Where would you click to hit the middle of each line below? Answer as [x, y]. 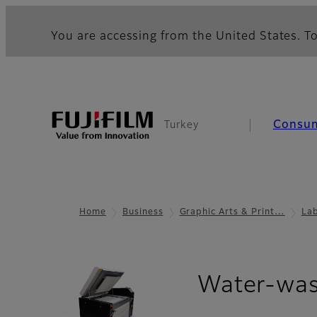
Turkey [181, 125]
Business [143, 212]
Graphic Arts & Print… [232, 212]
